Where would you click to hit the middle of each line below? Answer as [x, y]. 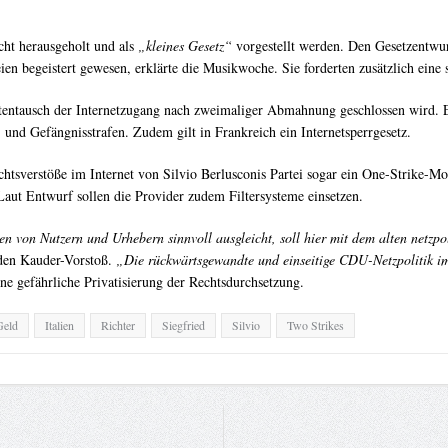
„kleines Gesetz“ [184, 46]
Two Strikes [315, 325]
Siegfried [183, 325]
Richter [117, 325]
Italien [59, 325]
